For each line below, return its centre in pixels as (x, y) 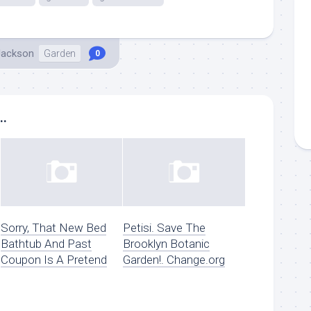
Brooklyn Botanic (167, 244)
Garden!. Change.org (174, 260)
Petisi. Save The (165, 228)
